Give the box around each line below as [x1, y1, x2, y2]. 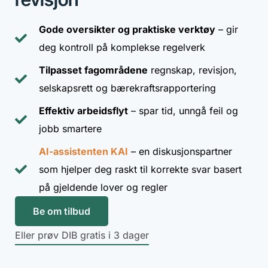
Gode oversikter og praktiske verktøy [39, 23, 215, 36]
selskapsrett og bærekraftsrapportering [39, 82, 216, 95]
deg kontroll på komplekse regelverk [39, 41, 205, 54]
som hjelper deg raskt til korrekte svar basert [39, 163, 242, 176]
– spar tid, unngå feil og [128, 105, 238, 117]
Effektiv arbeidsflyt [39, 105, 128, 117]
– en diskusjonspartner [128, 145, 232, 158]
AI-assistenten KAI [39, 145, 128, 158]
